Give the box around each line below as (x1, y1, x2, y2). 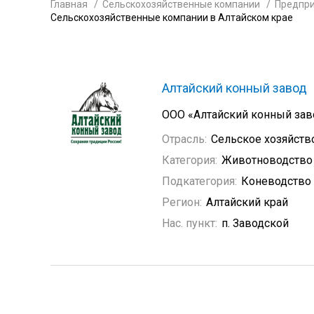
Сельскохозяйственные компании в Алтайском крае (50, 12, 293, 23)
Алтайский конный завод (162, 81, 307, 95)
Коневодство (241, 175, 311, 188)
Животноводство (221, 153, 313, 167)
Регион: (162, 196, 202, 209)
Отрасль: (162, 132, 207, 146)
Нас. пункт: (162, 217, 217, 230)
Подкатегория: (162, 175, 237, 188)
